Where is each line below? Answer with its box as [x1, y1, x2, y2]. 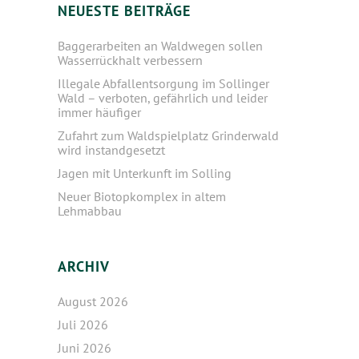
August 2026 [58, 293, 128, 309]
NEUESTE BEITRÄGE [58, 2, 191, 20]
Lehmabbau [58, 203, 122, 219]
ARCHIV [58, 257, 110, 276]
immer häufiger [58, 104, 141, 120]
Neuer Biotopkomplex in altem [58, 188, 226, 204]
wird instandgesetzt [58, 142, 165, 158]
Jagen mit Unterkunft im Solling [58, 165, 232, 181]
